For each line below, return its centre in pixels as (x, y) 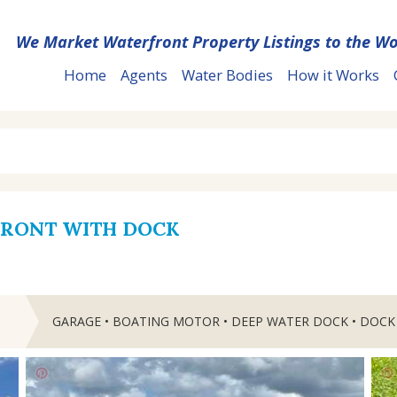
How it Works (333, 75)
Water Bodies (227, 75)
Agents (144, 75)
